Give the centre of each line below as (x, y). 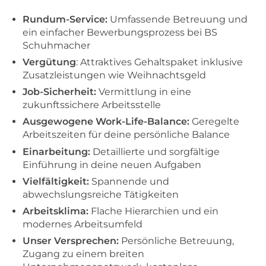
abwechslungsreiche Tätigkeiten (101, 194)
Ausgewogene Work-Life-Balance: (106, 122)
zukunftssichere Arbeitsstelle (92, 105)
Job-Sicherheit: (59, 92)
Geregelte (214, 122)
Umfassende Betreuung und (179, 19)
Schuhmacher (56, 45)
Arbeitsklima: (56, 211)
